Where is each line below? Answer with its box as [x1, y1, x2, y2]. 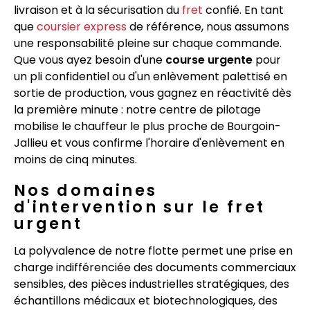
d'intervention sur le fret [14, 195, 266, 218]
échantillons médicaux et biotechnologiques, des [14, 292, 277, 309]
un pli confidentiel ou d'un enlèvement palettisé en [14, 68, 287, 84]
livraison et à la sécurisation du [14, 1, 182, 18]
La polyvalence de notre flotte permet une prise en [14, 242, 293, 259]
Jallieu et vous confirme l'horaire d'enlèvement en [14, 134, 284, 151]
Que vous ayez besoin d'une [14, 51, 165, 68]
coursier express [37, 18, 127, 35]
